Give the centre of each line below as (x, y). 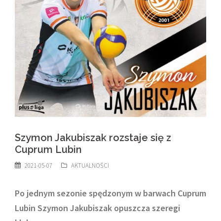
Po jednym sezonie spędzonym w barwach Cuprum (110, 193)
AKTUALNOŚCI (90, 166)
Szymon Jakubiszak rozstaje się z (93, 138)
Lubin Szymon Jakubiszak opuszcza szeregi (97, 208)
